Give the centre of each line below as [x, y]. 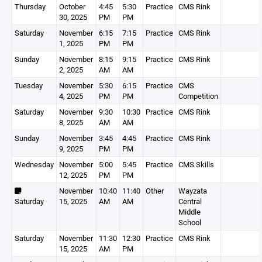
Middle [189, 212]
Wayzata [193, 191]
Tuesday [29, 85]
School [190, 222]
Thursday [30, 6]
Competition [198, 96]
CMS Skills [196, 164]
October [72, 6]
